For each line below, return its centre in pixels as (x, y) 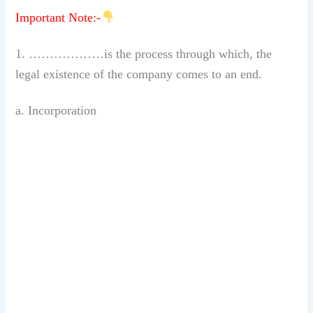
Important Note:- (58, 17)
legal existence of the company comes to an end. (139, 74)
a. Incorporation (56, 111)
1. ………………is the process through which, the (144, 54)
